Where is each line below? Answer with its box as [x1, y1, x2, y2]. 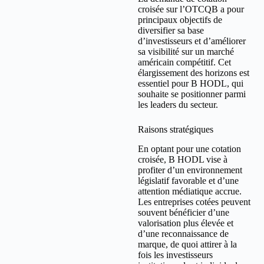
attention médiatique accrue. [138, 186, 242, 196]
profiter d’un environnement [138, 164, 242, 175]
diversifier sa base [138, 25, 204, 35]
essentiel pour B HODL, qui [138, 78, 243, 88]
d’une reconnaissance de [138, 228, 229, 239]
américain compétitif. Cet [138, 57, 231, 67]
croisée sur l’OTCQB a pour [138, 4, 244, 14]
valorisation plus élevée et [138, 217, 233, 228]
